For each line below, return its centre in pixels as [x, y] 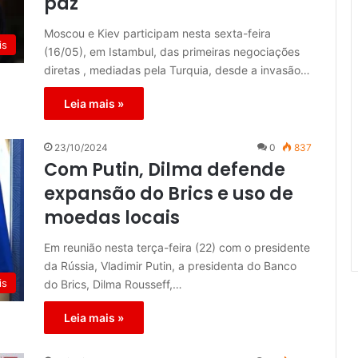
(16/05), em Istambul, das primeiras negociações [172, 52]
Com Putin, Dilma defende [165, 170]
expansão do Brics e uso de [169, 194]
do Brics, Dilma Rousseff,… [113, 284]
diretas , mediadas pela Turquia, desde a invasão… [177, 70]
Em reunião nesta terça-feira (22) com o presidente [177, 248]
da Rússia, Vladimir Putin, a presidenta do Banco [170, 266]
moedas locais [112, 218]
